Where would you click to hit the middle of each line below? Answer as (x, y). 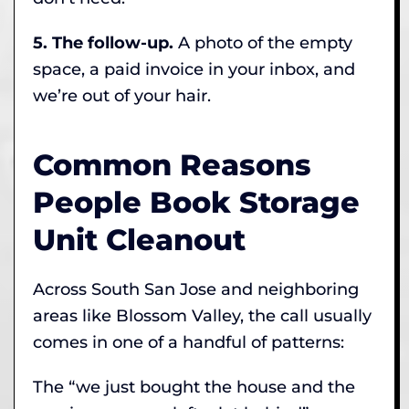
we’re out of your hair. (122, 95)
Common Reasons (172, 164)
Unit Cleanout (139, 239)
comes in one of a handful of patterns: (189, 342)
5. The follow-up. (103, 42)
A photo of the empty (263, 42)
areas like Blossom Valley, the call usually (202, 315)
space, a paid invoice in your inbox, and (194, 69)
